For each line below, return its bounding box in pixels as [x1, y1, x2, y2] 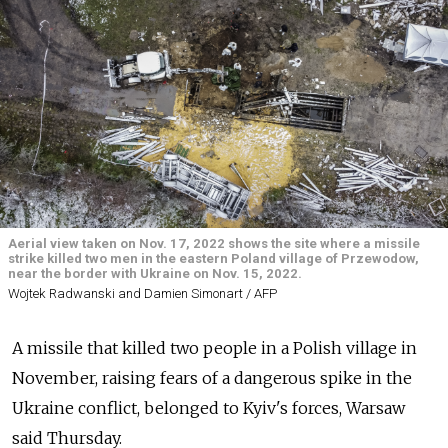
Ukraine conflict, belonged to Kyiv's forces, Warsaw [12, 398, 405, 419]
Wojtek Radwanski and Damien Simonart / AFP [8, 286, 277, 302]
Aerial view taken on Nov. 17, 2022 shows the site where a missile [8, 235, 420, 251]
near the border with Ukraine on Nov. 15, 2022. [8, 265, 302, 281]
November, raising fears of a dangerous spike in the [12, 368, 412, 389]
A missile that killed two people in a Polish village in [12, 338, 417, 359]
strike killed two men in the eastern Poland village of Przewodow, [8, 250, 419, 266]
